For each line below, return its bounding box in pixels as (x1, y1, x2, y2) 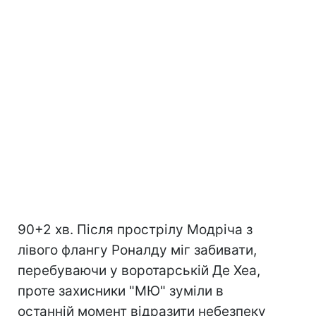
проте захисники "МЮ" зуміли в (18, 283, 224, 299)
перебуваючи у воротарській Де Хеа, (18, 262, 260, 279)
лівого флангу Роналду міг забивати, (18, 242, 257, 258)
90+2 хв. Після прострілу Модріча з (18, 221, 253, 238)
